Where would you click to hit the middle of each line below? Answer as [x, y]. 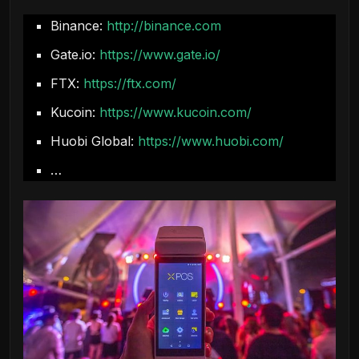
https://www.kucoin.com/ [176, 113]
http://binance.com [164, 26]
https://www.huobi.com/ [211, 141]
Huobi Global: [95, 141]
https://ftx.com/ [130, 84]
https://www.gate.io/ [160, 55]
